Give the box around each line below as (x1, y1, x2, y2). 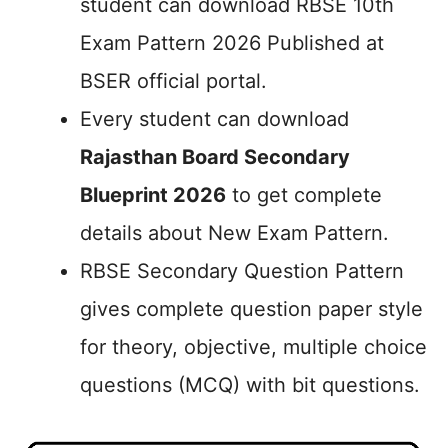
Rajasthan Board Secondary (80, 145, 350, 169)
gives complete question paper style (80, 297, 423, 321)
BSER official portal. (80, 69, 267, 93)
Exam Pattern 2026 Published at (80, 31, 384, 55)
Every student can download (80, 107, 349, 131)
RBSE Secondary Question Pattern (80, 259, 404, 283)
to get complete (226, 183, 382, 207)
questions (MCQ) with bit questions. (80, 373, 420, 397)
